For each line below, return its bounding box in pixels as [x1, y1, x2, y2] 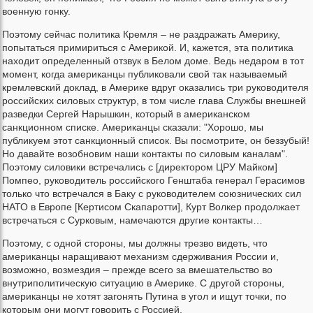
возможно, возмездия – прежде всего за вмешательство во [2, 264, 272, 276]
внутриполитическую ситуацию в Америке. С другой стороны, [2, 277, 284, 289]
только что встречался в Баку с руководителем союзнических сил [2, 188, 301, 200]
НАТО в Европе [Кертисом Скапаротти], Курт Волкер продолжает [2, 201, 300, 213]
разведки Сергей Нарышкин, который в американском [2, 108, 250, 120]
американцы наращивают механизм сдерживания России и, [2, 251, 279, 263]
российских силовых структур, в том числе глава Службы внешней [2, 95, 306, 107]
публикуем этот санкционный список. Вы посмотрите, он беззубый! [2, 135, 310, 147]
